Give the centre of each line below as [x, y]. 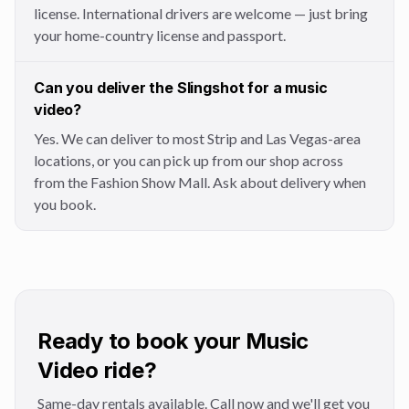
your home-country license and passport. [160, 35]
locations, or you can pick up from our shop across [189, 160]
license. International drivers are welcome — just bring [201, 13]
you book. [65, 204]
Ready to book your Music [173, 341]
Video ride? [97, 370]
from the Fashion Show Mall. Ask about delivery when [200, 182]
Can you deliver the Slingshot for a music [181, 88]
